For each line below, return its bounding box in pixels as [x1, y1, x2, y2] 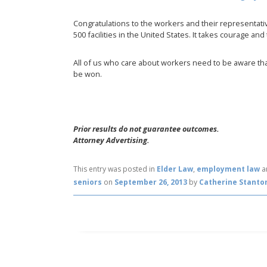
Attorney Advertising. [73, 135, 150, 146]
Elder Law [157, 163, 194, 174]
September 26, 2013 [114, 176, 188, 187]
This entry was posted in [73, 163, 157, 174]
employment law [197, 163, 260, 174]
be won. [73, 68, 103, 79]
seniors [73, 176, 103, 187]
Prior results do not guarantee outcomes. [73, 123, 220, 135]
